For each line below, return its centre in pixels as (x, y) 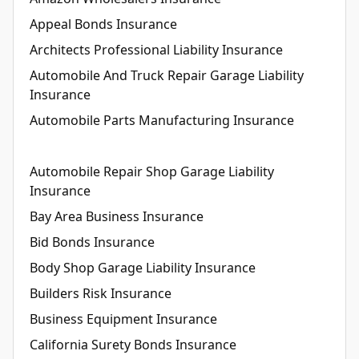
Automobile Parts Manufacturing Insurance (162, 120)
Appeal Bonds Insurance (103, 24)
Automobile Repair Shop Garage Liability (152, 171)
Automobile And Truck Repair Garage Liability (167, 75)
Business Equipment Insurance (123, 319)
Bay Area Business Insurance (117, 216)
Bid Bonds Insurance (92, 242)
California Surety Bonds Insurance (133, 344)
